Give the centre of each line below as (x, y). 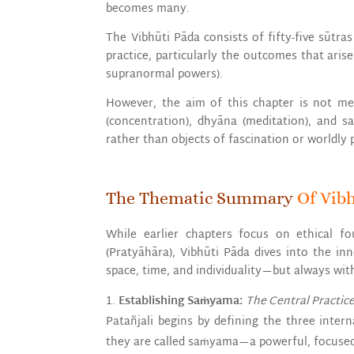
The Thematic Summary (202, 198)
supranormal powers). (165, 74)
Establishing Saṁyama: (181, 301)
